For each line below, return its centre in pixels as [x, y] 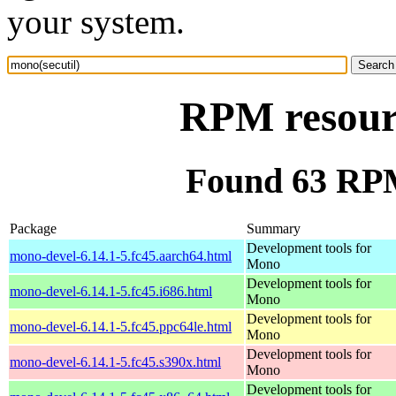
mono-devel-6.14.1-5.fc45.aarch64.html [121, 255]
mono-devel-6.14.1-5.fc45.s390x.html [115, 362]
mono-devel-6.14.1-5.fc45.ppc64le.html [121, 326]
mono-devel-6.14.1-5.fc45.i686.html [111, 291]
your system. [96, 22]
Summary [274, 228]
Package [33, 228]
